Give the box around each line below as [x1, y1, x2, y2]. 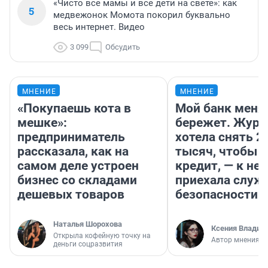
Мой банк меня [175, 101, 265, 116]
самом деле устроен [17, 159, 139, 173]
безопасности [175, 187, 258, 202]
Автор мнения [211, 236, 260, 245]
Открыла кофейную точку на [53, 232, 151, 240]
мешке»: [17, 115, 67, 130]
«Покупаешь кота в [17, 101, 131, 116]
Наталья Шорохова [53, 220, 122, 229]
